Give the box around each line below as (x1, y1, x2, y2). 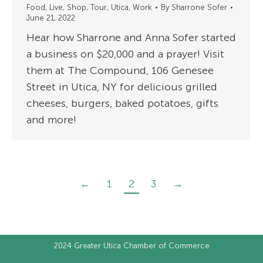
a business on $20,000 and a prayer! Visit (26, 48, 224, 61)
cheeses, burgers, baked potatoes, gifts (26, 97, 218, 110)
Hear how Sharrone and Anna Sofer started (26, 31, 236, 45)
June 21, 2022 (26, 14, 75, 23)
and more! (26, 113, 76, 127)
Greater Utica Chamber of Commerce (73, 241, 210, 251)
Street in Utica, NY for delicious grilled (26, 80, 217, 94)
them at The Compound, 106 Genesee (26, 64, 214, 77)
